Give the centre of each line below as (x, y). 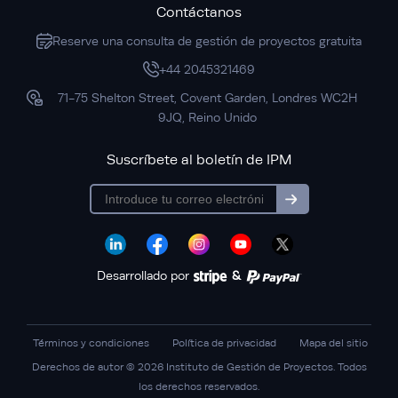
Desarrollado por (144, 276)
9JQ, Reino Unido (207, 118)
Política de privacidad (224, 342)
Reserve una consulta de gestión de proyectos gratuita (207, 41)
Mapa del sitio (334, 342)
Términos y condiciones (91, 342)
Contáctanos (199, 13)
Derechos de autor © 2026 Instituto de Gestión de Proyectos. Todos (199, 366)
